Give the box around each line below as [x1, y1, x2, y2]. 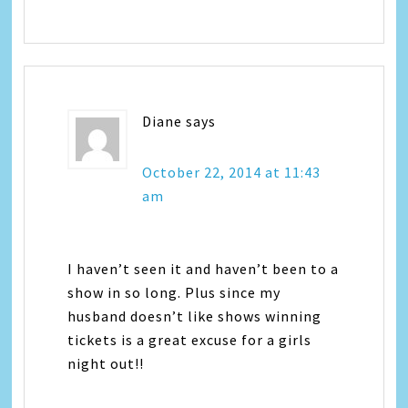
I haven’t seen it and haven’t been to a [67, 260, 340, 279]
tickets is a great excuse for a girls [67, 331, 312, 350]
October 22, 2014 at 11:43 [142, 163, 321, 182]
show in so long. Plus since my [67, 283, 281, 302]
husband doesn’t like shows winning [67, 307, 322, 326]
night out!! [67, 354, 145, 373]
